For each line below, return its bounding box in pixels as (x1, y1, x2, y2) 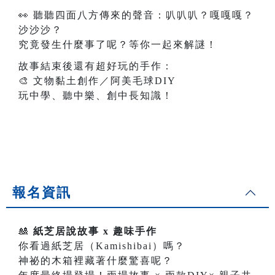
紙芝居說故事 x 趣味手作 (33, 226, 157, 237)
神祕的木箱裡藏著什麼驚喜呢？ (18, 255, 173, 266)
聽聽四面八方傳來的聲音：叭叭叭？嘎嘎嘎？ (33, 10, 254, 21)
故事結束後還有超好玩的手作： (18, 61, 173, 72)
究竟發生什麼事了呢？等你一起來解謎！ (18, 39, 217, 50)
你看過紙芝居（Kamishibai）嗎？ (18, 241, 185, 252)
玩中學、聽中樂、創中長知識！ (18, 90, 173, 101)
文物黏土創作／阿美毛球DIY (33, 76, 176, 87)
